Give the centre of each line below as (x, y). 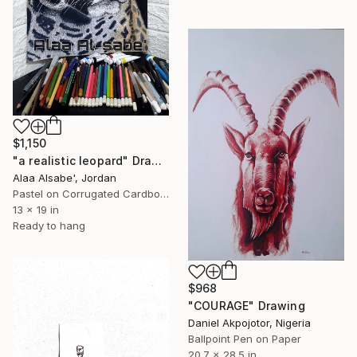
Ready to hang (49, 225)
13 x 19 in (36, 209)
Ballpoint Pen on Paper (245, 339)
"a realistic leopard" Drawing (157, 160)
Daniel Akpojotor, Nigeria (249, 323)
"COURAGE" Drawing (247, 306)
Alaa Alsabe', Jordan (65, 177)
